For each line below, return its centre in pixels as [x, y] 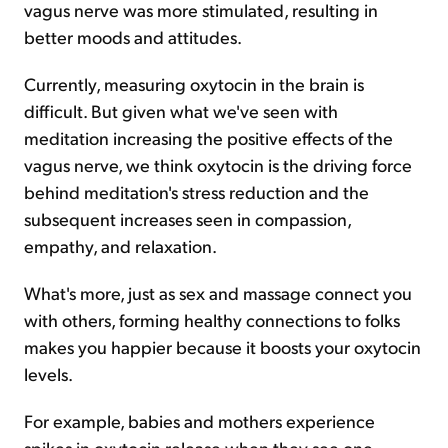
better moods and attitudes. [133, 36]
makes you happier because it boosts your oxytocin [222, 346]
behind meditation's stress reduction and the [196, 191]
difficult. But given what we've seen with [181, 110]
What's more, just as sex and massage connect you [218, 292]
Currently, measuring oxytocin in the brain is [194, 83]
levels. [48, 373]
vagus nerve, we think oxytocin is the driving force [218, 164]
